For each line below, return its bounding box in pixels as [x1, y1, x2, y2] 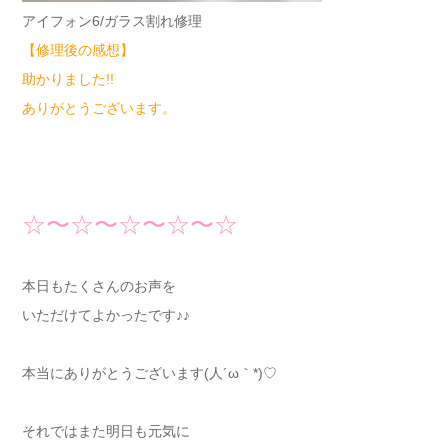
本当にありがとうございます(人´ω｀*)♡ [21, 365, 277, 381]
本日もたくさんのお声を [21, 278, 176, 294]
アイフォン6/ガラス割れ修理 [21, 13, 202, 29]
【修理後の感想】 [21, 42, 134, 58]
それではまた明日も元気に [21, 423, 190, 439]
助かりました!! [21, 71, 114, 87]
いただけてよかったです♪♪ [21, 307, 190, 323]
